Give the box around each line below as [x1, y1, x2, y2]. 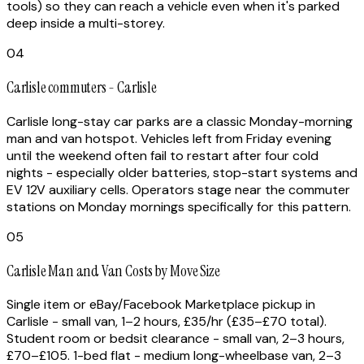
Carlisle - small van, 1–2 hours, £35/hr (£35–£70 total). [6, 313, 327, 331]
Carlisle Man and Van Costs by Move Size [6, 260, 220, 281]
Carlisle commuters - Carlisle [6, 77, 157, 98]
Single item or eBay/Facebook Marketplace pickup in [6, 296, 315, 314]
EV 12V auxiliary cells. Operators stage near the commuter [6, 180, 350, 198]
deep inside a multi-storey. [6, 15, 165, 32]
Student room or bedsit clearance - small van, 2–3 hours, [6, 330, 344, 348]
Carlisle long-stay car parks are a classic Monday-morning [6, 112, 353, 130]
